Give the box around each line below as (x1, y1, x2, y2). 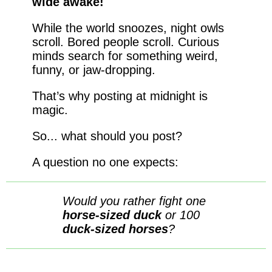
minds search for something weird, (32, 49, 218, 63)
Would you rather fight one (62, 194, 206, 208)
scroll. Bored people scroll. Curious (32, 35, 219, 49)
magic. (32, 103, 68, 117)
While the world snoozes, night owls (32, 21, 224, 35)
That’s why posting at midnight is (32, 89, 208, 103)
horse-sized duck (62, 208, 161, 222)
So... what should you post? (32, 129, 182, 143)
